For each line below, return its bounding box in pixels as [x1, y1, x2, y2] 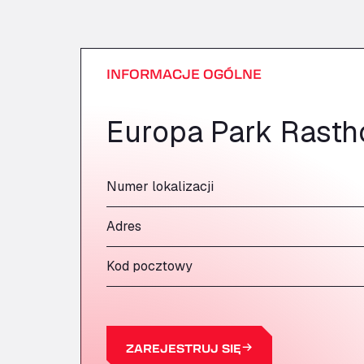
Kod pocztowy [106, 258, 193, 275]
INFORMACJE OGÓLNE [106, 65, 262, 82]
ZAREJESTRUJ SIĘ [126, 340, 241, 356]
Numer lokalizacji [106, 178, 214, 195]
